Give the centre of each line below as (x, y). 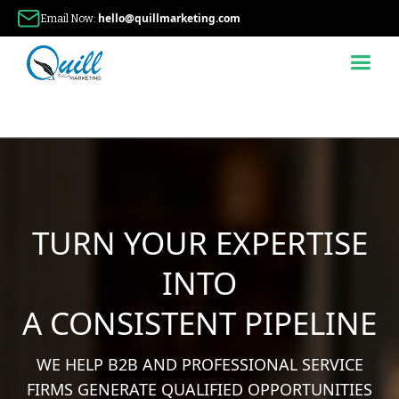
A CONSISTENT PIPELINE (199, 322)
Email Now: (69, 19)
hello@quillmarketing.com (169, 18)
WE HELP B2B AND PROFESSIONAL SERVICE (199, 364)
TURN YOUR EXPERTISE (199, 242)
